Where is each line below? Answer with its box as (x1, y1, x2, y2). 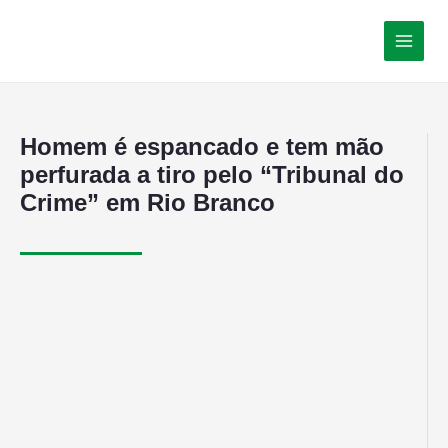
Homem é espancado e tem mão (20, 132, 384, 160)
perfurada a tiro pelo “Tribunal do (20, 160, 404, 188)
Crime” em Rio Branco (20, 188, 282, 216)
